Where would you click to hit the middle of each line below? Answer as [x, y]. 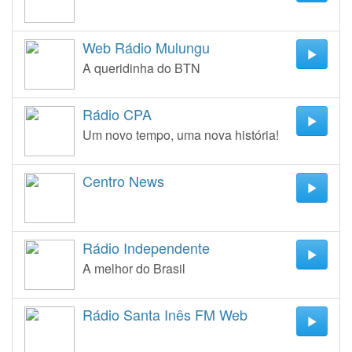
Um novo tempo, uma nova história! [181, 135]
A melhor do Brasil [134, 268]
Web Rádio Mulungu [146, 47]
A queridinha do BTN [141, 68]
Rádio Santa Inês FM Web [165, 314]
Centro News [123, 181]
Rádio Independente [146, 247]
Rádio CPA [117, 114]
